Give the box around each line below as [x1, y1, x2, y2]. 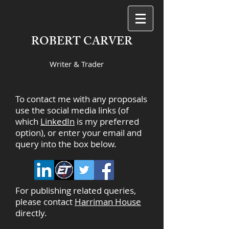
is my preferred [75, 116, 139, 127]
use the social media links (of [15, 104, 129, 116]
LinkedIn [40, 116, 75, 127]
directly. [15, 207, 47, 219]
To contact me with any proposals [15, 93, 147, 105]
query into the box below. [15, 138, 117, 150]
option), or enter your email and [15, 127, 142, 139]
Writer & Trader [50, 59, 104, 69]
